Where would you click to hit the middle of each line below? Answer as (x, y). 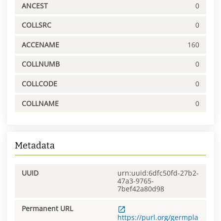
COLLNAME (40, 103)
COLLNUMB (41, 64)
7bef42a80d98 (141, 189)
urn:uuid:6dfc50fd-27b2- (158, 173)
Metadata (35, 146)
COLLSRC (37, 25)
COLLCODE (39, 83)
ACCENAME (40, 44)
